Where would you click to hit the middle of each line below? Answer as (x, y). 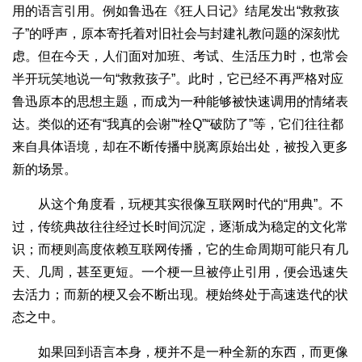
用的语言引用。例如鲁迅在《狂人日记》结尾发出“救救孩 (176, 11)
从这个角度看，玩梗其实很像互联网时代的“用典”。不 (178, 204)
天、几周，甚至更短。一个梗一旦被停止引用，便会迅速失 (180, 271)
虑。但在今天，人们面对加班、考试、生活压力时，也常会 (180, 56)
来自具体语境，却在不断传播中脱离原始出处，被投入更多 (180, 146)
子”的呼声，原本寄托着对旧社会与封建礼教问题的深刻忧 (176, 33)
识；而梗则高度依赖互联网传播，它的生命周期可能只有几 (180, 249)
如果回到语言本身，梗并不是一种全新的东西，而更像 (180, 351)
